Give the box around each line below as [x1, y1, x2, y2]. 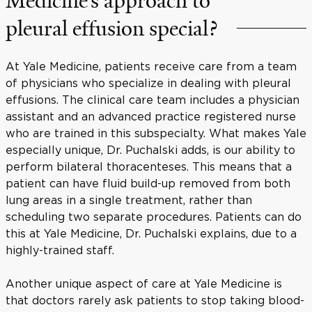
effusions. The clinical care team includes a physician [6, 93, 299, 106]
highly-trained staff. [6, 243, 118, 256]
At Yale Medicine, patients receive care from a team [6, 59, 297, 72]
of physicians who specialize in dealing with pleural [6, 76, 291, 89]
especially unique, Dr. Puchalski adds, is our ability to [6, 143, 295, 156]
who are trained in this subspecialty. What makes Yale [6, 126, 306, 139]
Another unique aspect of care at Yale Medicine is [6, 276, 282, 290]
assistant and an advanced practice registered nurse [6, 109, 296, 123]
